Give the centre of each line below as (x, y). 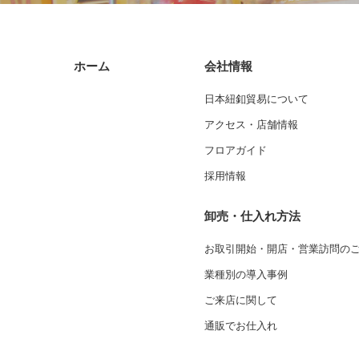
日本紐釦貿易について (256, 99)
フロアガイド (235, 150)
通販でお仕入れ (240, 325)
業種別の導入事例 (246, 274)
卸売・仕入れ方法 (252, 216)
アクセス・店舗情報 (251, 124)
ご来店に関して (240, 300)
